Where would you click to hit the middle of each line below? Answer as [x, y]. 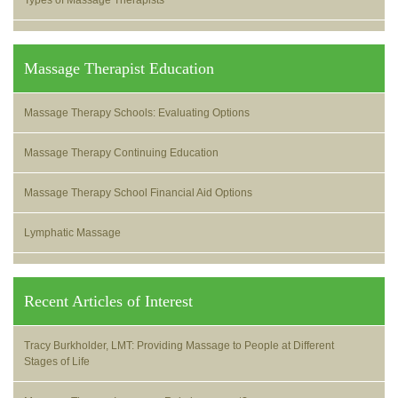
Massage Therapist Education [119, 68]
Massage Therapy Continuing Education [121, 153]
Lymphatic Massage [72, 233]
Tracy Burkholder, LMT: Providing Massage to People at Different [179, 346]
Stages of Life [57, 362]
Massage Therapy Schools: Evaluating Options [137, 113]
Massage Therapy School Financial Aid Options [138, 193]
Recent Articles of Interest [108, 301]
